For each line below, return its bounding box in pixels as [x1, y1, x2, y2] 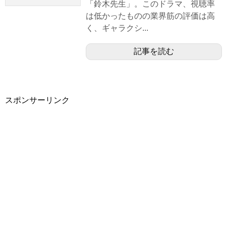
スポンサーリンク [5, 96, 70, 105]
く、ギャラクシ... [86, 24, 148, 33]
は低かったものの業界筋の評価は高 [86, 12, 215, 21]
